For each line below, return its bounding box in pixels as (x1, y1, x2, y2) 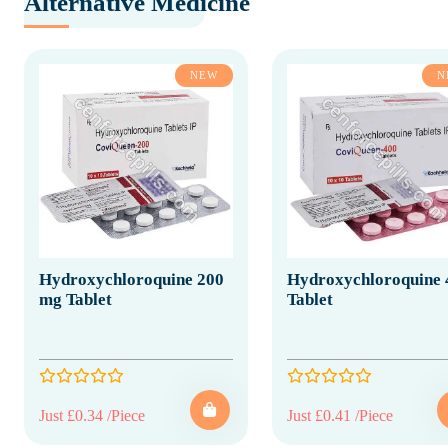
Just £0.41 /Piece (286, 406, 393, 424)
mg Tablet (39, 289, 112, 309)
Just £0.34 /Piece (39, 406, 145, 424)
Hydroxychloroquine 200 (39, 269, 224, 289)
